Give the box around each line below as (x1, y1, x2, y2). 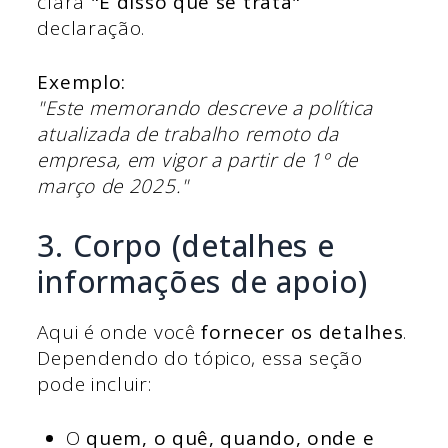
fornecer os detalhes (201, 318, 404, 345)
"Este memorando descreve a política (37, 95, 373, 122)
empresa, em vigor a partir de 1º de (37, 147, 358, 174)
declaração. (37, 14, 146, 41)
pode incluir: (37, 370, 152, 397)
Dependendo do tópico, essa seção (37, 344, 363, 371)
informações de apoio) (37, 260, 369, 302)
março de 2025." (37, 173, 189, 200)
